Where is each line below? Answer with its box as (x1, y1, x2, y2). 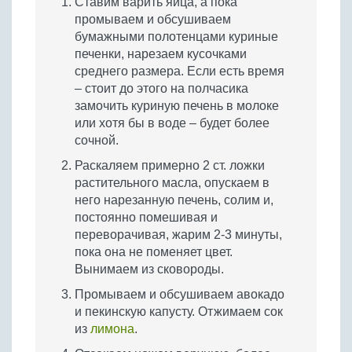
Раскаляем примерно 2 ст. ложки (75, 159, 265, 172)
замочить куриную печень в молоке (75, 99, 279, 112)
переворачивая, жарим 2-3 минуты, (75, 228, 282, 241)
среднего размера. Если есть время (75, 64, 284, 78)
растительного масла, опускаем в (75, 176, 269, 189)
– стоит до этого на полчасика (75, 82, 248, 95)
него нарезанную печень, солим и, (75, 193, 273, 207)
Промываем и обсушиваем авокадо (75, 288, 284, 301)
